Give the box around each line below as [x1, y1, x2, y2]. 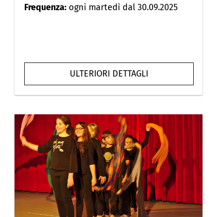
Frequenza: [24, 1, 66, 13]
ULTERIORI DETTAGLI [70, 68, 148, 79]
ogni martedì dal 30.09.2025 [66, 1, 178, 13]
